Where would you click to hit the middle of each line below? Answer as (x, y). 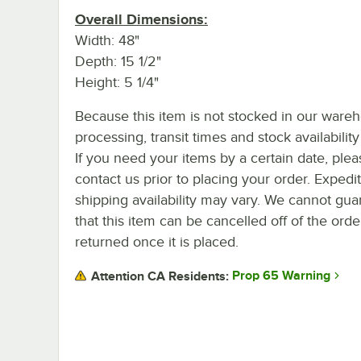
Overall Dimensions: (141, 19)
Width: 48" (107, 40)
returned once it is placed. (157, 241)
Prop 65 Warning (281, 276)
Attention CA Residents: (160, 276)
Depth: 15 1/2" (118, 61)
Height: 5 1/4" (117, 82)
